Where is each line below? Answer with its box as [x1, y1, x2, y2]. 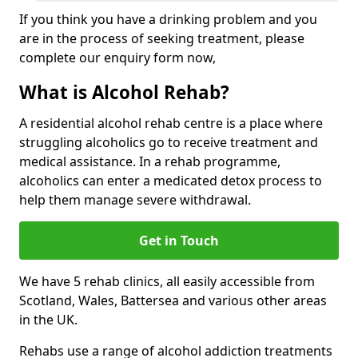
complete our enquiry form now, [19, 49, 216, 66]
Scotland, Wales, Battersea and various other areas [19, 292, 327, 309]
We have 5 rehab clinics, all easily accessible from [19, 272, 315, 290]
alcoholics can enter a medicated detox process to [19, 172, 322, 189]
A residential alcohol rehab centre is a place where [19, 114, 323, 132]
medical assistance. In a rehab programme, [19, 153, 280, 170]
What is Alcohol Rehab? [19, 80, 229, 105]
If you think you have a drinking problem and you [19, 10, 317, 28]
